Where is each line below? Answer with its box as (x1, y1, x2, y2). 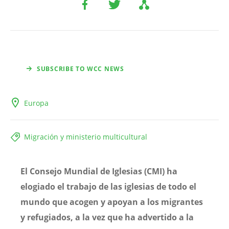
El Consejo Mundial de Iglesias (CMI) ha (20, 165, 177, 177)
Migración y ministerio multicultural (24, 131, 147, 142)
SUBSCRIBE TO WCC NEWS (37, 64, 124, 73)
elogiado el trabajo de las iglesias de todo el (20, 180, 196, 192)
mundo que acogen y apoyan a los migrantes (20, 196, 203, 208)
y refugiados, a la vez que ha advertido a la (20, 211, 194, 223)
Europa (24, 98, 49, 108)
